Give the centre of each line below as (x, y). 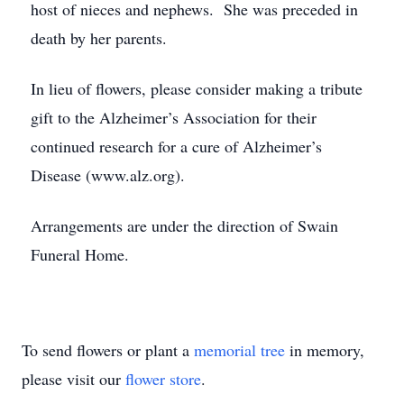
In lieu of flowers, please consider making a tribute (197, 88)
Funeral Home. (80, 254)
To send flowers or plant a (108, 350)
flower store (163, 379)
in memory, (325, 350)
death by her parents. (99, 38)
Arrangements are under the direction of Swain (184, 225)
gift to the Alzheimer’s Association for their (174, 117)
